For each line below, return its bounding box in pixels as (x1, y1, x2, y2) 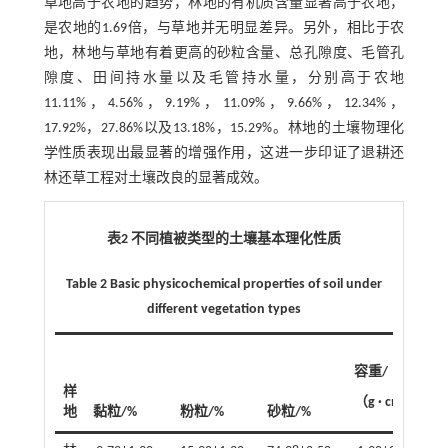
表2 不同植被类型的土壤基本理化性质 (106, 232, 341, 248)
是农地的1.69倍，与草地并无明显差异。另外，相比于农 (43, 21, 405, 37)
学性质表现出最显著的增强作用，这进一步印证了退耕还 (43, 146, 405, 162)
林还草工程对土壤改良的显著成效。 (43, 171, 268, 187)
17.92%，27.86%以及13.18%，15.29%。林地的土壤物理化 (43, 121, 405, 137)
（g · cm (353, 395, 402, 411)
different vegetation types (146, 302, 301, 318)
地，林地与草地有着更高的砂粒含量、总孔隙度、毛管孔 (43, 46, 405, 62)
